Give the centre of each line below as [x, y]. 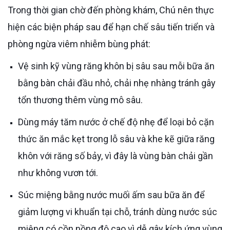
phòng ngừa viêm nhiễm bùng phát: [79, 44]
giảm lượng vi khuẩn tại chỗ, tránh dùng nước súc [118, 212]
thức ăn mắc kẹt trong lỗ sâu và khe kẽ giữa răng [116, 139]
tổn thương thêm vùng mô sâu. [80, 100]
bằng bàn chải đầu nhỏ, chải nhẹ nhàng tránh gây [117, 83]
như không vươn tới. [58, 172]
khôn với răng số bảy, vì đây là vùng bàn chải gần [116, 156]
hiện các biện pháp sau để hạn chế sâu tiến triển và [111, 27]
